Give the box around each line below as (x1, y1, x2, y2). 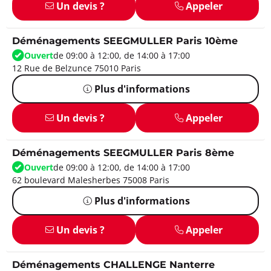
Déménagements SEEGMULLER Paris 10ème (12, 33, 238, 49)
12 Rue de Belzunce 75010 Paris (12, 62, 141, 74)
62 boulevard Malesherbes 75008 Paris (12, 174, 169, 186)
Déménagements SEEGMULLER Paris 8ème (12, 145, 234, 161)
